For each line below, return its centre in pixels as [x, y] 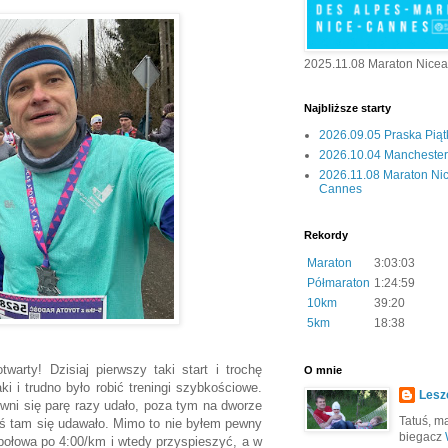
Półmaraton [338, 283]
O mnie [323, 370]
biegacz [422, 437]
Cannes [340, 189]
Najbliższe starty [347, 108]
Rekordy [326, 235]
